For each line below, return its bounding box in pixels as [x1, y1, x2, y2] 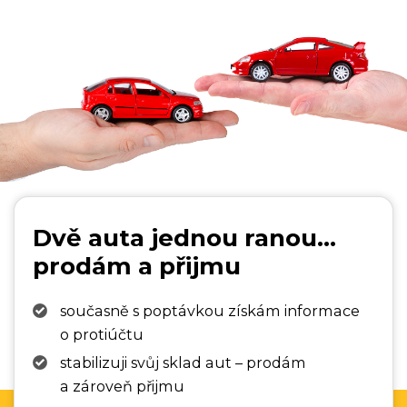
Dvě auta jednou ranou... [33, 223, 336, 253]
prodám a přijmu [33, 252, 241, 282]
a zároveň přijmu [60, 377, 184, 395]
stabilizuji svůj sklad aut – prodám [60, 353, 306, 372]
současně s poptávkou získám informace [60, 302, 360, 321]
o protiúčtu [60, 325, 144, 344]
